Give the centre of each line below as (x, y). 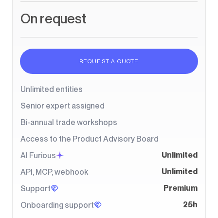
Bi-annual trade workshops (69, 122)
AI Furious (38, 155)
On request (54, 18)
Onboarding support (57, 205)
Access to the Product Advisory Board (90, 139)
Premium (181, 188)
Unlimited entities (52, 89)
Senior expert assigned (63, 106)
